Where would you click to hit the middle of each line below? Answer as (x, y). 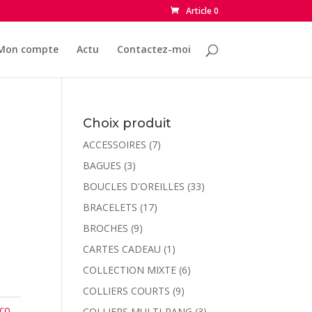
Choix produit (127, 123)
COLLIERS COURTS (127, 291)
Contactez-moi (154, 49)
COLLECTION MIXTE (130, 270)
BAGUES (102, 165)
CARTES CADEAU (122, 249)
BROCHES (106, 228)
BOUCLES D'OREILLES (134, 186)
